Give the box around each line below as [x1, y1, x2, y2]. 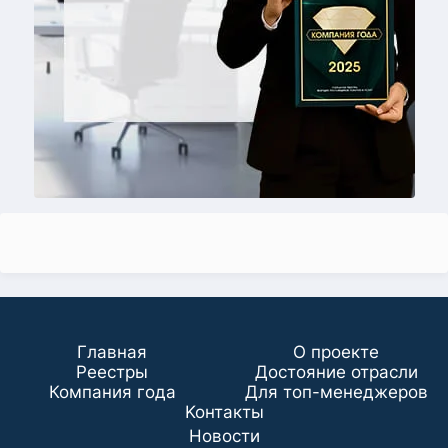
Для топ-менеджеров [244, 382, 428, 402]
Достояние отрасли [254, 362, 418, 382]
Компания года [48, 382, 176, 402]
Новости [188, 426, 260, 446]
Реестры [76, 362, 148, 382]
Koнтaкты [184, 402, 264, 422]
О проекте [293, 342, 379, 362]
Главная [77, 342, 147, 362]
